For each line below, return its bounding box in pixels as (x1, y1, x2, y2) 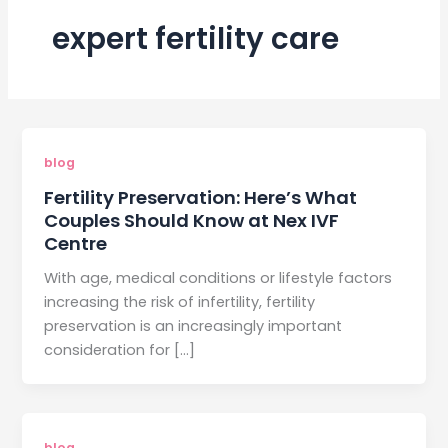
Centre (44, 231, 108, 257)
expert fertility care (51, 17, 339, 59)
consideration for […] (44, 340, 196, 361)
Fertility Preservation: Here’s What (44, 185, 358, 211)
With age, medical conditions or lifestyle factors (44, 268, 393, 289)
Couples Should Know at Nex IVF (44, 208, 340, 234)
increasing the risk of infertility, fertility (44, 292, 316, 313)
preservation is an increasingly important (44, 316, 343, 337)
